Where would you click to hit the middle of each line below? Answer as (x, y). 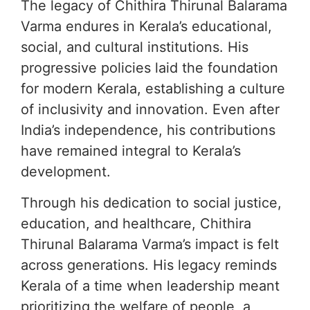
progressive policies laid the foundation (149, 68)
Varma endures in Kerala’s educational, (146, 27)
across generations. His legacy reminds (149, 265)
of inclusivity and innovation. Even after (150, 110)
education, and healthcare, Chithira (136, 223)
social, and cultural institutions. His (135, 47)
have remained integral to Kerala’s (131, 151)
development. (66, 172)
